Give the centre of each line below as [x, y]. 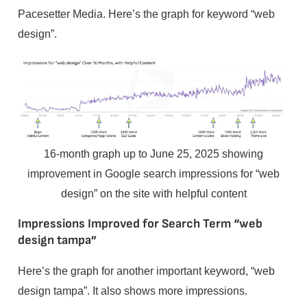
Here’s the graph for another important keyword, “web [146, 271]
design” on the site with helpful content [153, 193]
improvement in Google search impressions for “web [153, 173]
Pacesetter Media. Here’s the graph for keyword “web [146, 14]
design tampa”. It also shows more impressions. [132, 291]
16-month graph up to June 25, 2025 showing [153, 153]
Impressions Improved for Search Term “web [140, 223]
